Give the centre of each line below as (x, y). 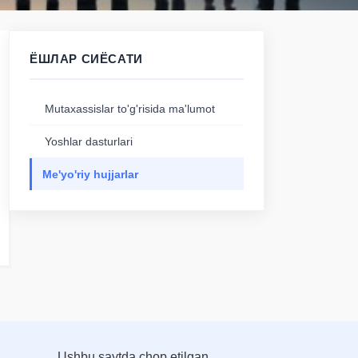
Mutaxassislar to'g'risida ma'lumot (130, 109)
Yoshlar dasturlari (89, 141)
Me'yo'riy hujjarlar (90, 174)
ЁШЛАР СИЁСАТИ (86, 59)
